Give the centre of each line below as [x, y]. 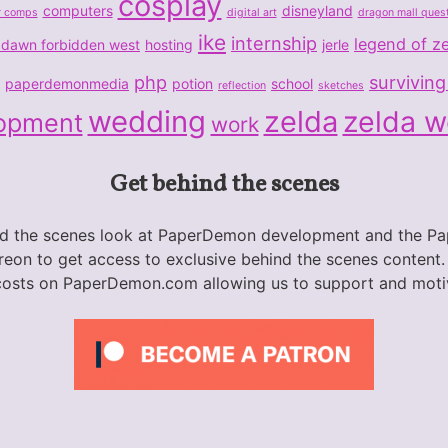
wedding [146, 121]
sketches [341, 85]
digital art [251, 12]
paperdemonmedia [67, 83]
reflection [242, 85]
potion [192, 83]
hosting [169, 44]
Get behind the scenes [224, 184]
